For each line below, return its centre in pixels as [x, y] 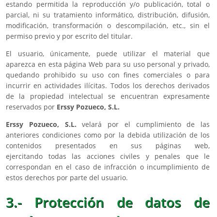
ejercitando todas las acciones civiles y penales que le [108, 156]
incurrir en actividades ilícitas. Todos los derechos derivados [108, 86]
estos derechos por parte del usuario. [67, 178]
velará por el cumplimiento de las [143, 124]
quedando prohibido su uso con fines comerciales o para [108, 75]
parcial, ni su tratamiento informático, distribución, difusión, [108, 15]
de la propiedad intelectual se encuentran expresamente [108, 96]
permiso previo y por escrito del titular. [69, 36]
